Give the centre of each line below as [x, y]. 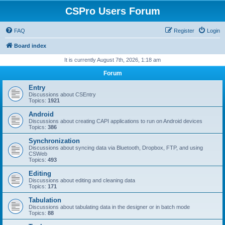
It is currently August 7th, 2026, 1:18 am [113, 60]
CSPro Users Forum [113, 11]
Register [184, 31]
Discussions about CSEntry [62, 94]
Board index [30, 46]
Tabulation [45, 200]
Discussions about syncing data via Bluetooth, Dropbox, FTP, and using [116, 148]
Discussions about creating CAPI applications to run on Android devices [116, 121]
